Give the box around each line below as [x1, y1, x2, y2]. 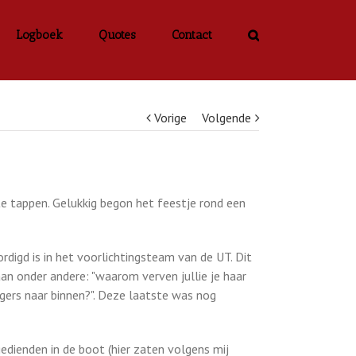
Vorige [154, 110, 187, 126]
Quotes [99, 28, 136, 42]
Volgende [202, 110, 251, 126]
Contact [172, 28, 212, 42]
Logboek [16, 28, 63, 42]
